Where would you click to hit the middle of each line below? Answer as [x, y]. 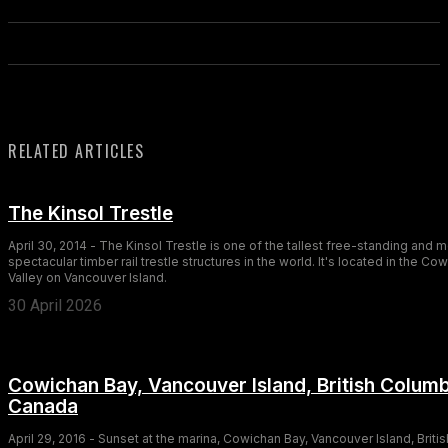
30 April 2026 [55, 305]
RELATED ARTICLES [76, 150]
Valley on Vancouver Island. [87, 277]
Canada [43, 406]
